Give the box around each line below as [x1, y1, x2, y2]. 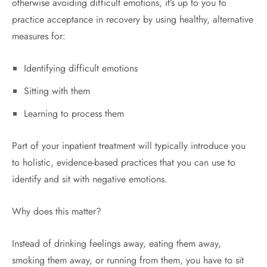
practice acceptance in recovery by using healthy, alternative [12, 13, 253, 26]
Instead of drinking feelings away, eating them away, [12, 237, 221, 250]
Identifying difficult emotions [23, 61, 138, 75]
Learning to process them [23, 107, 124, 120]
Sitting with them [23, 84, 90, 98]
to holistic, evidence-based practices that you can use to [12, 156, 235, 169]
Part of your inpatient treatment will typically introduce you [12, 139, 246, 153]
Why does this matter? [12, 204, 101, 218]
